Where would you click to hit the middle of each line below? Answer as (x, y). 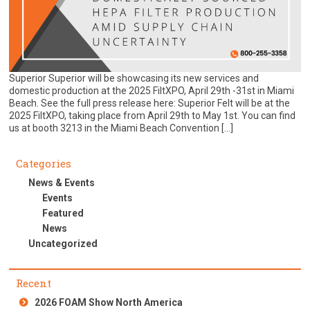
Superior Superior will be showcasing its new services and (134, 79)
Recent (34, 283)
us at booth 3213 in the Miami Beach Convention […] (121, 128)
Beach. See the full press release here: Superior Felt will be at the (150, 103)
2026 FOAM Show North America (109, 303)
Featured (63, 213)
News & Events (61, 183)
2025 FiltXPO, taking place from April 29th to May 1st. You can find (153, 116)
